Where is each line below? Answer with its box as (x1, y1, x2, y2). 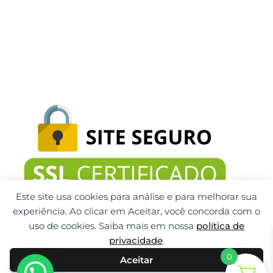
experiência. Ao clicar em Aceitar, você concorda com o (13, 205, 260, 217)
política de (196, 220, 244, 232)
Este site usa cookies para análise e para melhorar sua (16, 191, 257, 202)
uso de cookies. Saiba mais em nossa (29, 220, 196, 232)
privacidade (108, 235, 163, 246)
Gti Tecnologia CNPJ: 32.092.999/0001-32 (44, 255, 229, 269)
